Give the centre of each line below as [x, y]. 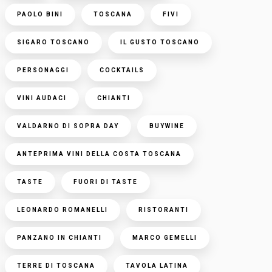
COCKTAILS [122, 70]
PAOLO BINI [40, 14]
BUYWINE [167, 126]
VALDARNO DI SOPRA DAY [68, 126]
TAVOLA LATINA [157, 265]
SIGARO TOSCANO [53, 42]
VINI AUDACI [42, 98]
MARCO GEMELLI [165, 237]
